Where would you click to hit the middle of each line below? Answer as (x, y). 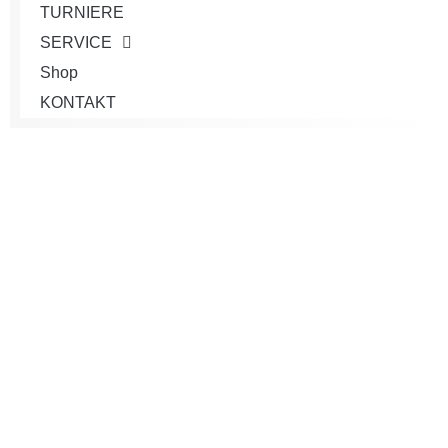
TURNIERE (82, 12)
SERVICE (76, 42)
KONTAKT (78, 102)
